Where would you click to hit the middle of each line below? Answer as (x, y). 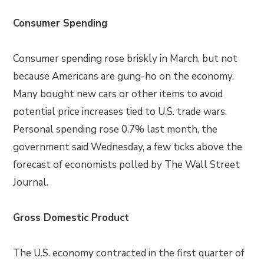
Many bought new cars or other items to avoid (118, 94)
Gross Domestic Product (71, 218)
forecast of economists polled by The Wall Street (127, 165)
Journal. (31, 183)
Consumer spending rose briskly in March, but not (126, 59)
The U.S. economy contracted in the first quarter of (129, 253)
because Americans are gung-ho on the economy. (124, 77)
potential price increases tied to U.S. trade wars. (120, 112)
